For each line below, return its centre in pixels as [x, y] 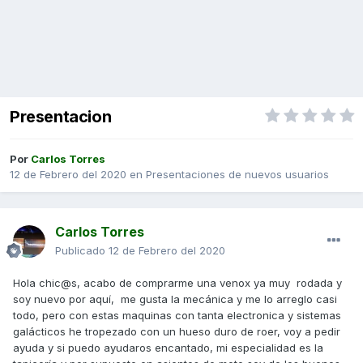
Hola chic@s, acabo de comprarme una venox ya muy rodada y [177, 283]
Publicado [82, 251]
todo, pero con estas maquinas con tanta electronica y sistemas [177, 316]
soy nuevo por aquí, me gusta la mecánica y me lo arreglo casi [175, 299]
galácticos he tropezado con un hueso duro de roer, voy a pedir [177, 332]
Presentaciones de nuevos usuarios [237, 175]
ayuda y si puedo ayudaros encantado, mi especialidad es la [168, 348]
